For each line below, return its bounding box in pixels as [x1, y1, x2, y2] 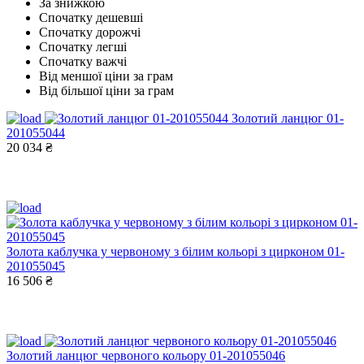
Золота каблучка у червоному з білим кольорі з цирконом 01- [6, 244, 344, 258]
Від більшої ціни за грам [39, 83, 174, 97]
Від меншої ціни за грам [39, 68, 173, 83]
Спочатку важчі [39, 54, 127, 68]
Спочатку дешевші [39, 10, 143, 24]
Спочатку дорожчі [39, 24, 141, 39]
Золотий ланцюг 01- [232, 110, 344, 125]
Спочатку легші [39, 39, 127, 54]
